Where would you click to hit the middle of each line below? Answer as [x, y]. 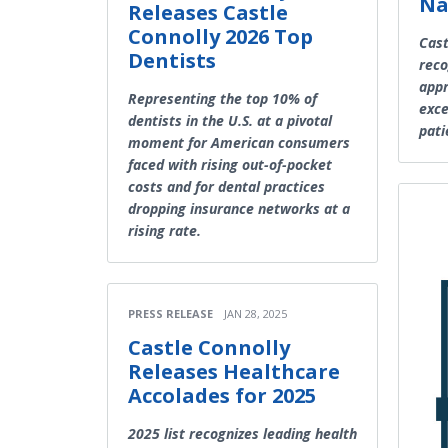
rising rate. [164, 230]
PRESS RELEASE [170, 313]
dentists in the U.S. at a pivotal [230, 120]
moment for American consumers [239, 142]
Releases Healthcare [234, 371]
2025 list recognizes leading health [242, 433]
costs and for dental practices [226, 186]
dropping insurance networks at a [239, 208]
